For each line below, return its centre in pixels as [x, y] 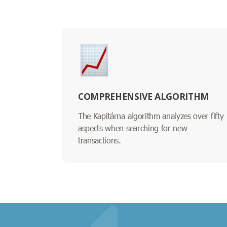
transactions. [100, 140]
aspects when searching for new [133, 128]
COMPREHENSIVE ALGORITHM [143, 96]
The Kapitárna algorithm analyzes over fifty [151, 116]
